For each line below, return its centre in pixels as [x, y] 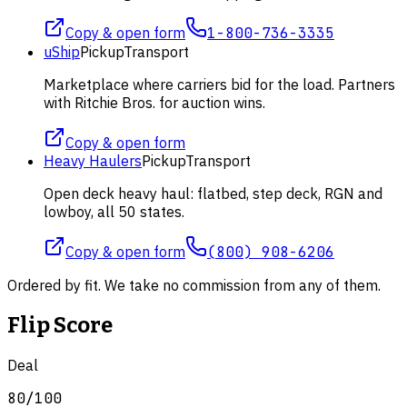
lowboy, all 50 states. [114, 211]
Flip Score [60, 325]
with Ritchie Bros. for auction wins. [154, 102]
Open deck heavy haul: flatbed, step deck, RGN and [213, 193]
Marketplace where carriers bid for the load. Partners [219, 84]
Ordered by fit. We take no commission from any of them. [194, 285]
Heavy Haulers [93, 160]
